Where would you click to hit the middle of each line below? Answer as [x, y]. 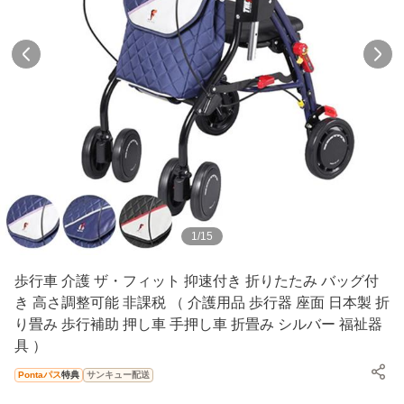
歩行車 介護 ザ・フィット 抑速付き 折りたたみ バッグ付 [197, 280]
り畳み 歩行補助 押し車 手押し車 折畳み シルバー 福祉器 [198, 324]
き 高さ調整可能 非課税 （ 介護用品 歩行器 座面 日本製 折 [202, 302]
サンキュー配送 [118, 374]
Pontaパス [40, 374]
